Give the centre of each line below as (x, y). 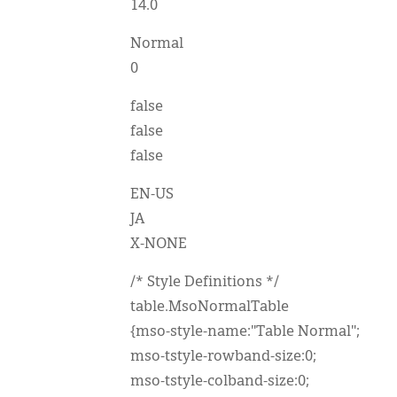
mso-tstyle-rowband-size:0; (223, 357)
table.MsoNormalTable (210, 307)
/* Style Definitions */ (205, 283)
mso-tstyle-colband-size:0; (220, 382)
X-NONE (159, 245)
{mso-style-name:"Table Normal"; (245, 332)
